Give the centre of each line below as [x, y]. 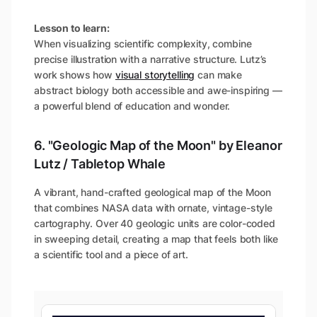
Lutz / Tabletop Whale [100, 164]
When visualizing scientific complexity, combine [143, 44]
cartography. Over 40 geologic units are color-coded [155, 224]
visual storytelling [155, 75]
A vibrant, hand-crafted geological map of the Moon [152, 192]
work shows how [75, 75]
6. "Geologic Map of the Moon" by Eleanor [158, 146]
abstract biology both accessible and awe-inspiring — [158, 91]
